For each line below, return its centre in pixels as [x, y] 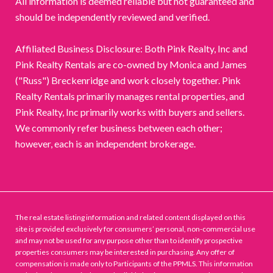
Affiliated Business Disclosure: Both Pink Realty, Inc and [131, 49]
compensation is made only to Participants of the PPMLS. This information [134, 264]
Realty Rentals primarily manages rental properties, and [130, 96]
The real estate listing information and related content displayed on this [130, 218]
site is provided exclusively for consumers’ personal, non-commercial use [135, 229]
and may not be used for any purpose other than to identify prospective [129, 241]
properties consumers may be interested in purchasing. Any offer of [125, 252]
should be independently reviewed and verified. [112, 17]
